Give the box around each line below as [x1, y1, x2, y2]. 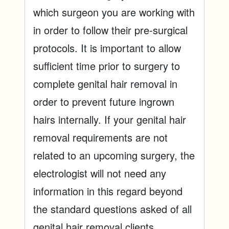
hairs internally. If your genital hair [33, 112, 186, 127]
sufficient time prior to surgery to [33, 58, 180, 74]
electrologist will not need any [33, 166, 166, 181]
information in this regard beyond [33, 184, 182, 199]
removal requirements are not [33, 130, 168, 145]
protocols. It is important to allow [33, 40, 181, 56]
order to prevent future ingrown [33, 94, 174, 109]
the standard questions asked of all [33, 201, 192, 217]
